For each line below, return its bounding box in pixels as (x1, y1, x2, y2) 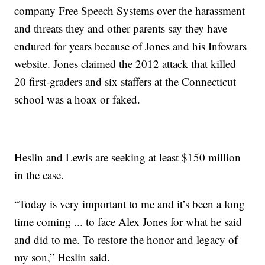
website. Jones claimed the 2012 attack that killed (14, 56, 237, 72)
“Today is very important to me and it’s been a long (14, 196, 245, 212)
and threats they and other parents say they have (14, 21, 228, 36)
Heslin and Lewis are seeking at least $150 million (14, 150, 241, 165)
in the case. (14, 167, 64, 183)
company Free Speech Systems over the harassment (14, 3, 245, 18)
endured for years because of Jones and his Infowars (14, 38, 247, 54)
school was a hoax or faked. (14, 92, 141, 107)
